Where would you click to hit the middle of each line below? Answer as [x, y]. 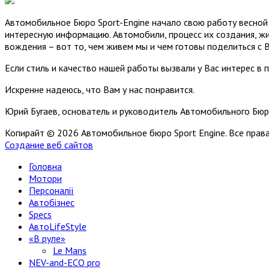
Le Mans [70, 251]
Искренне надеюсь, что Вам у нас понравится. [100, 90]
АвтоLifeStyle [58, 227]
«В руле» [47, 239]
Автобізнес [52, 203]
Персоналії [51, 191]
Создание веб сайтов [49, 145]
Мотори [45, 179]
